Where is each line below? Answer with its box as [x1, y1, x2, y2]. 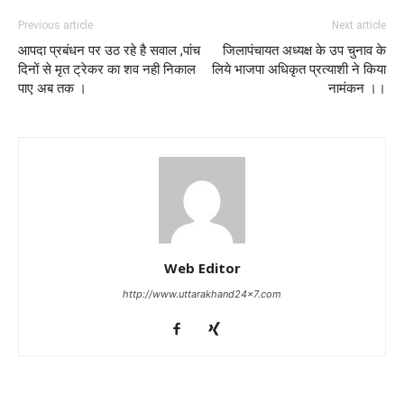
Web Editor [163, 259, 241, 277]
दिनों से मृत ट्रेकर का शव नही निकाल [18, 61, 196, 78]
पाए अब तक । [18, 80, 87, 96]
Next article [332, 19, 386, 32]
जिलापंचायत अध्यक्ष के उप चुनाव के [223, 42, 386, 59]
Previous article [18, 19, 93, 32]
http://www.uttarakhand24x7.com [123, 288, 281, 300]
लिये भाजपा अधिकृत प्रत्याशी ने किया [212, 61, 386, 78]
